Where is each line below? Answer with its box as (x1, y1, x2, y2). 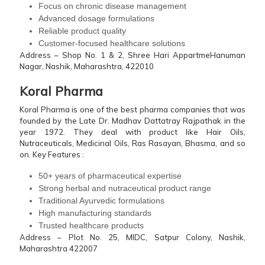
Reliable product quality (38, 26, 126, 36)
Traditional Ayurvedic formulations (38, 196, 164, 206)
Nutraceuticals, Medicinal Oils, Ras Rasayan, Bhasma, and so (20, 138, 245, 148)
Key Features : (31, 150, 84, 160)
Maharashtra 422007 (20, 244, 98, 254)
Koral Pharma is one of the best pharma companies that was (20, 105, 245, 115)
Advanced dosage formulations (38, 14, 154, 24)
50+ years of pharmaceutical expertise (38, 171, 182, 181)
